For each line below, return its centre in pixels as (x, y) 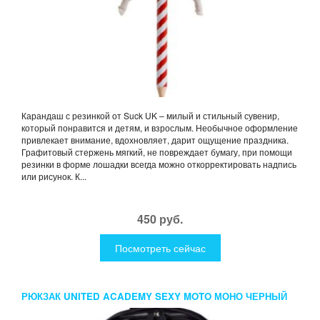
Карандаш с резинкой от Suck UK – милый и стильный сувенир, (150, 116)
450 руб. (160, 219)
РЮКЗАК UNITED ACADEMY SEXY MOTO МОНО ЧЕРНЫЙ (154, 296)
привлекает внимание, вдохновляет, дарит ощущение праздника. (155, 140)
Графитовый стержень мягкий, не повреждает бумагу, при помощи (157, 152)
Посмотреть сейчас (160, 248)
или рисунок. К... (54, 176)
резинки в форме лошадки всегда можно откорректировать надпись (159, 164)
